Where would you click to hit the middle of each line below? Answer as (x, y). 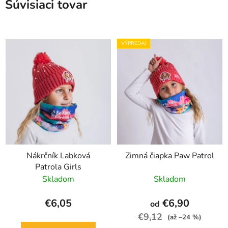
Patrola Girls (58, 167)
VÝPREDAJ (134, 44)
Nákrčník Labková (58, 156)
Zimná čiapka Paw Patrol (170, 156)
